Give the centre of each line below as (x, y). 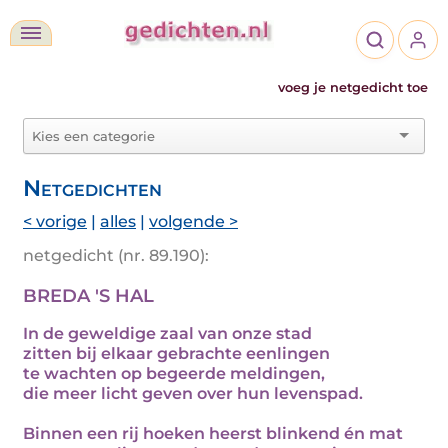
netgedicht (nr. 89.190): (116, 255)
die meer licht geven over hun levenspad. (193, 393)
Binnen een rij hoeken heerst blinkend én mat (213, 433)
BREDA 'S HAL (88, 296)
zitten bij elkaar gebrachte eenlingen (176, 353)
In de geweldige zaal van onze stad (167, 333)
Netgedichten (92, 188)
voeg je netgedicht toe (353, 87)
